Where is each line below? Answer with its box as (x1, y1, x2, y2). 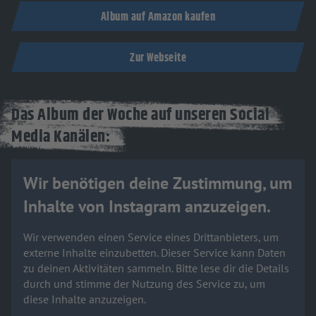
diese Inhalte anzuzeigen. (23, 292, 146, 307)
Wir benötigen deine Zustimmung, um (23, 172, 292, 195)
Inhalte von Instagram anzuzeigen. (23, 195, 271, 218)
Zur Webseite (130, 49, 186, 67)
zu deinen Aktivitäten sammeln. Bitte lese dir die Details (23, 261, 289, 276)
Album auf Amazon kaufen (100, 8, 216, 26)
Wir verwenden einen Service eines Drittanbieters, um (23, 230, 279, 245)
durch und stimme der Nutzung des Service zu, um (23, 276, 265, 291)
